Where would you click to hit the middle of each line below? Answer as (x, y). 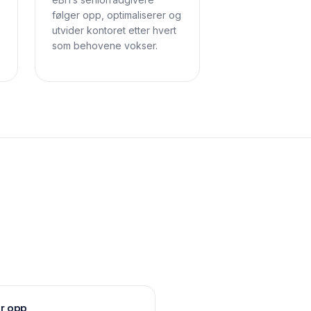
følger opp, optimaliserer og (117, 15)
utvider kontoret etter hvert (114, 30)
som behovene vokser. (105, 45)
